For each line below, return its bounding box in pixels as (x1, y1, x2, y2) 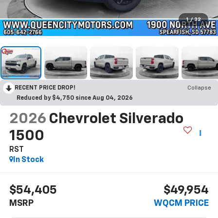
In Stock (13, 156, 44, 164)
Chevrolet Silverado (48, 111, 183, 127)
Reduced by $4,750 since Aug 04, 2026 (17, 95, 133, 101)
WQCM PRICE (154, 199, 209, 208)
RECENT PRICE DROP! (15, 85, 75, 91)
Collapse (187, 85, 211, 91)
